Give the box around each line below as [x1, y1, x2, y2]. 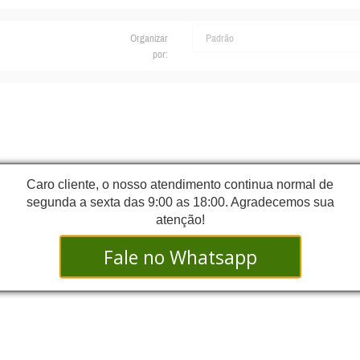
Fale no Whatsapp [103, 243, 257, 269]
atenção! [155, 212, 205, 226]
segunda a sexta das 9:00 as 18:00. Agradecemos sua [26, 194, 334, 208]
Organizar [129, 33, 168, 45]
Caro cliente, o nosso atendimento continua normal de [27, 177, 333, 190]
